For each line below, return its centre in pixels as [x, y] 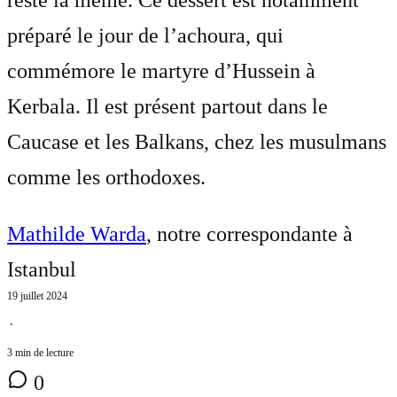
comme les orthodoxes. [106, 177]
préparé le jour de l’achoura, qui [145, 35]
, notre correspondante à [249, 234]
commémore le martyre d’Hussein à [161, 70]
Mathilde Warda [77, 234]
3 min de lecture [40, 352]
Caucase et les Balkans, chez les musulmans [197, 141]
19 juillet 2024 [37, 296]
